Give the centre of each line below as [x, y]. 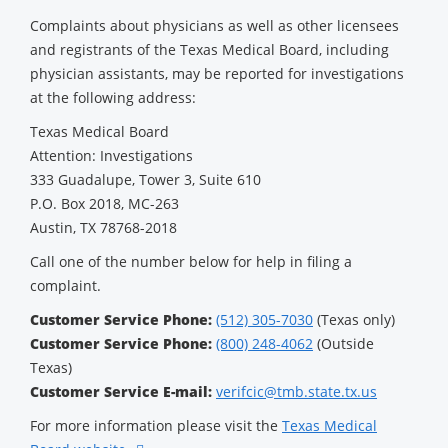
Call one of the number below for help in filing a [191, 261]
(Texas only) [354, 319]
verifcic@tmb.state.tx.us [296, 391]
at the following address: [113, 97]
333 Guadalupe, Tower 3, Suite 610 [145, 179]
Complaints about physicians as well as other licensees [214, 25]
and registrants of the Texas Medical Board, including [209, 49]
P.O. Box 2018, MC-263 [104, 203]
